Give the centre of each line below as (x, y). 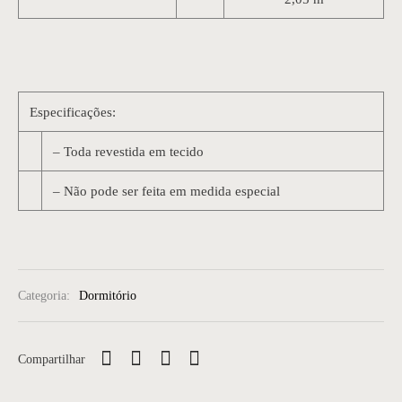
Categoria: (46, 296)
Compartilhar (52, 358)
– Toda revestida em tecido (129, 151)
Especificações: (73, 112)
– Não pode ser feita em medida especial (167, 191)
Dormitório (108, 296)
